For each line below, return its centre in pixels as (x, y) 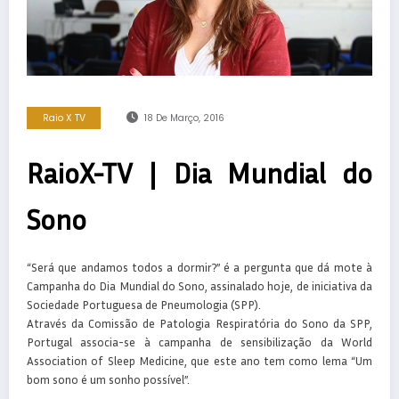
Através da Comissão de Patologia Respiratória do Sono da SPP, (199, 324)
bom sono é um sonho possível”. (108, 380)
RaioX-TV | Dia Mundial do (199, 173)
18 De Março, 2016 (184, 118)
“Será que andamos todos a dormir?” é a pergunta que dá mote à (199, 268)
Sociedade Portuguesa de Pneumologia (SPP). (144, 305)
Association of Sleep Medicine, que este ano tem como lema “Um (199, 361)
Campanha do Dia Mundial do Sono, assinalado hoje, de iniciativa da (199, 286)
